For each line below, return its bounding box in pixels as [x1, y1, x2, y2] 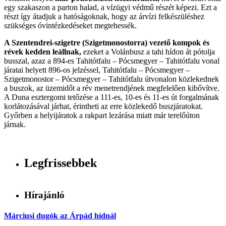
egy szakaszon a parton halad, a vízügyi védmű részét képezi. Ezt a [4, 3, 217, 12]
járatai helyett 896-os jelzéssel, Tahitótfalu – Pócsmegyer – [4, 66, 190, 74]
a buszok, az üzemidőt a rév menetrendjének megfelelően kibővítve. [4, 84, 219, 92]
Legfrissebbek [24, 156, 97, 169]
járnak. [4, 120, 26, 129]
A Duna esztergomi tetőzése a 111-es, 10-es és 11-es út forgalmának [4, 93, 219, 101]
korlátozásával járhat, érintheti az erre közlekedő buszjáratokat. [4, 102, 203, 110]
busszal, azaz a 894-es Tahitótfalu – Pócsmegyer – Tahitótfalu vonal [4, 56, 219, 65]
